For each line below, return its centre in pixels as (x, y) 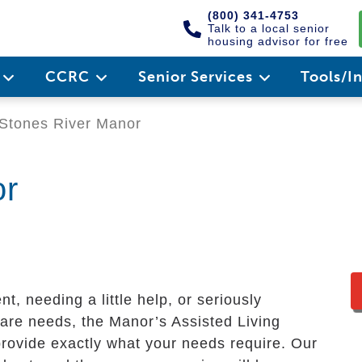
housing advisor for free (278, 41)
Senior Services (197, 77)
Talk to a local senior (269, 28)
